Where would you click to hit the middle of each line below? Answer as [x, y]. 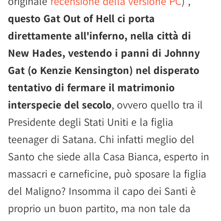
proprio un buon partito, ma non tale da [99, 208]
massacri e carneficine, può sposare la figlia [107, 174]
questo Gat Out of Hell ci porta [81, 18]
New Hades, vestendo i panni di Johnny [104, 53]
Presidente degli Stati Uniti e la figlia [91, 122]
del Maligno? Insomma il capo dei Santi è [102, 191]
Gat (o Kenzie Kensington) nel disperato [104, 70]
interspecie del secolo [60, 105]
